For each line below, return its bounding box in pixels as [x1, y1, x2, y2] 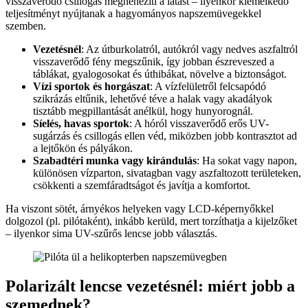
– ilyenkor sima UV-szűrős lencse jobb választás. [5, 228, 217, 240]
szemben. [5, 20, 46, 32]
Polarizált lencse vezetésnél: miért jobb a [5, 276, 295, 295]
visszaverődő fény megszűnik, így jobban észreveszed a [33, 56, 274, 68]
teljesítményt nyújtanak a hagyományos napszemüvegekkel [5, 8, 261, 20]
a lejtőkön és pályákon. [33, 142, 133, 155]
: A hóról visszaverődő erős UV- [129, 118, 269, 130]
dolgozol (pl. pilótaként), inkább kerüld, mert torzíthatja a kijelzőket [5, 215, 297, 228]
